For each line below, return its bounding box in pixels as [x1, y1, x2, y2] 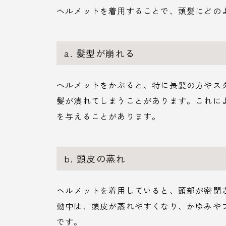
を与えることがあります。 [56, 110, 161, 123]
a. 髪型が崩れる [64, 46, 135, 60]
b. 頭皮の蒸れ [64, 152, 126, 165]
